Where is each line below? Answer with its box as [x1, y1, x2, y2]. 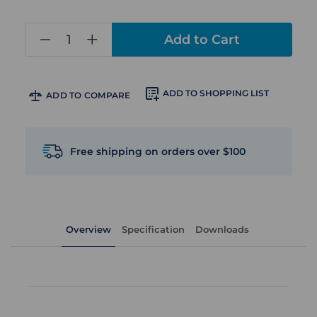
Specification [122, 224, 185, 236]
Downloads [195, 224, 249, 236]
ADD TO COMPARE [46, 90, 131, 101]
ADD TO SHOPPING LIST [163, 88, 269, 99]
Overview [66, 224, 111, 236]
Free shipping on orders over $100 [70, 144, 246, 158]
